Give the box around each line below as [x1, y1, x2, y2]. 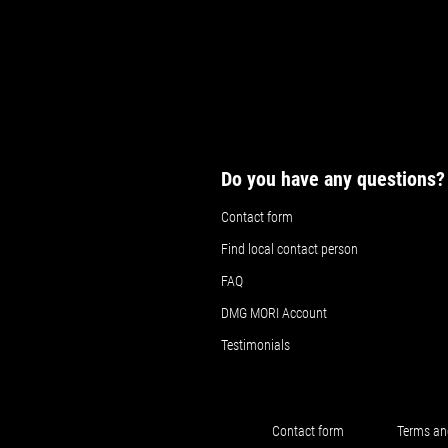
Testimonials [221, 337, 291, 353]
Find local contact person [221, 241, 359, 257]
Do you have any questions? [221, 167, 446, 191]
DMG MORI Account [221, 305, 328, 321]
